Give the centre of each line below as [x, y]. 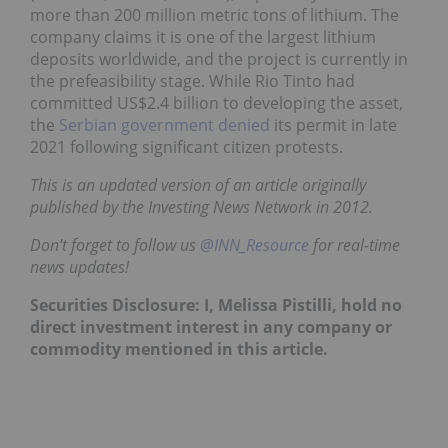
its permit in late [333, 124]
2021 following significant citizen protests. [186, 146]
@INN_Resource [254, 244]
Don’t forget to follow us [115, 244]
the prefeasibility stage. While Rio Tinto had [192, 80]
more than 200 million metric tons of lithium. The [214, 14]
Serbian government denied [164, 124]
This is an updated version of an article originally [198, 184]
